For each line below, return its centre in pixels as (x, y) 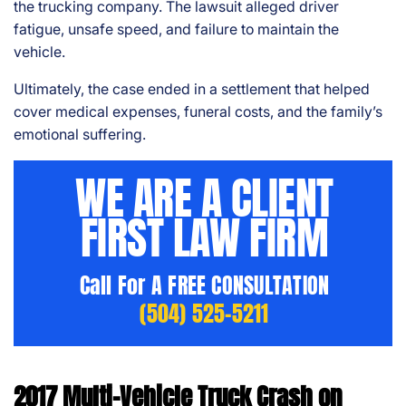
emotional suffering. (80, 135)
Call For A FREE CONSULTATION (204, 286)
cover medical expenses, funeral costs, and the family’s (198, 112)
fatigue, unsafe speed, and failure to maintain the (176, 29)
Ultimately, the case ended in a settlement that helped (192, 89)
